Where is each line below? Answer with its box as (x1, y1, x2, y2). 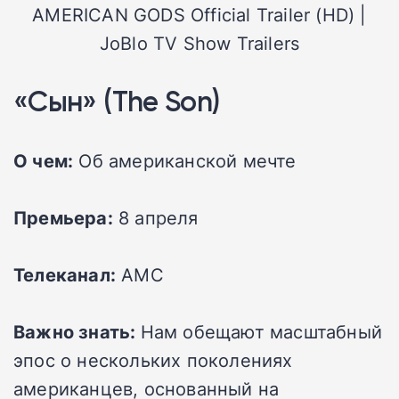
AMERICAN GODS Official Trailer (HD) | (32, 2, 367, 28)
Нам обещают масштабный (140, 319, 383, 345)
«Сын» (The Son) (13, 84, 220, 119)
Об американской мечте (73, 148, 297, 174)
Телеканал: (13, 262, 116, 288)
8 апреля (112, 205, 199, 231)
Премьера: (13, 205, 113, 231)
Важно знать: (13, 319, 141, 345)
